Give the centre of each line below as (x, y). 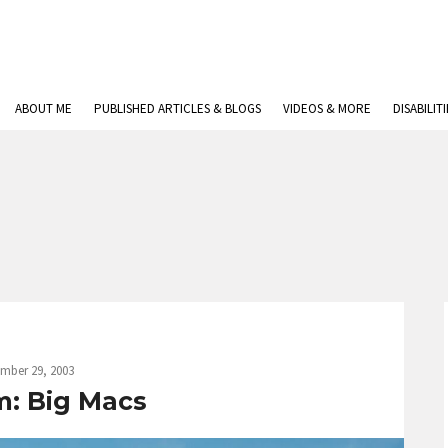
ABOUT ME (43, 108)
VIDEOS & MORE (327, 108)
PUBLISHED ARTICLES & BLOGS (177, 108)
